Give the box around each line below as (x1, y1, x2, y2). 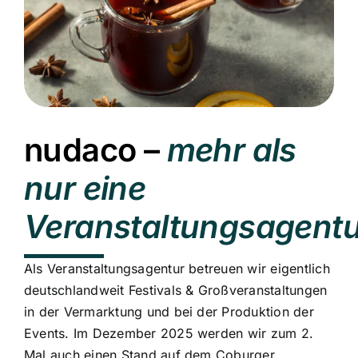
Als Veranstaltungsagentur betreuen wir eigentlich (23, 261, 330, 277)
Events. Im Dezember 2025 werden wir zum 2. (23, 325, 314, 342)
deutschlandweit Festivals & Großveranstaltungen (23, 282, 328, 299)
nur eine (23, 169, 146, 209)
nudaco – (23, 130, 160, 170)
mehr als (166, 130, 296, 170)
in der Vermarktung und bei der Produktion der (23, 304, 314, 320)
